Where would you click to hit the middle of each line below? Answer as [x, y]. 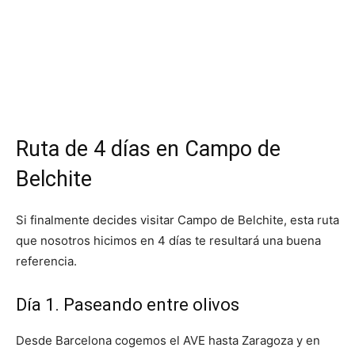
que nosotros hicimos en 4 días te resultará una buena [168, 240]
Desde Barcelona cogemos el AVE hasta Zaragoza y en [168, 340]
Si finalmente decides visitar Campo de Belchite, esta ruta [177, 220]
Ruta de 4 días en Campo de [148, 149]
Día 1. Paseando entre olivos [128, 305]
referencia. [46, 261]
